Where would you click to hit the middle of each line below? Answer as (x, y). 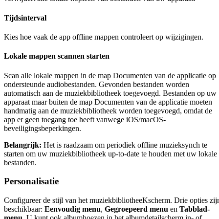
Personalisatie (31, 181)
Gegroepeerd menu (136, 209)
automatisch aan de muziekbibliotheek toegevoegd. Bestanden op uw (110, 93)
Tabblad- (195, 209)
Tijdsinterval (25, 18)
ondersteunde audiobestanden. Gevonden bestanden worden (97, 84)
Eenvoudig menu (73, 209)
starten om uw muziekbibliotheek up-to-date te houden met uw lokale (110, 153)
